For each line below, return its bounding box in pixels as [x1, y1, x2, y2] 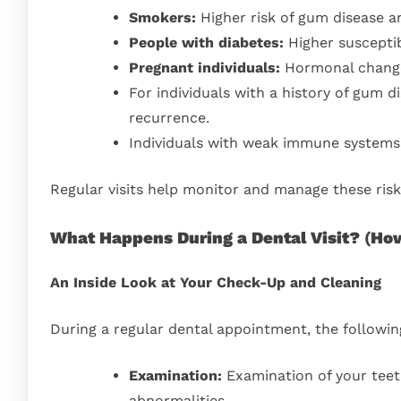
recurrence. [129, 109, 209, 127]
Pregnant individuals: [129, 59, 280, 77]
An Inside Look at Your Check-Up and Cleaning [50, 274, 381, 292]
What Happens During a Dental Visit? [50, 228, 360, 249]
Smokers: [129, 9, 196, 27]
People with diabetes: [129, 34, 284, 52]
